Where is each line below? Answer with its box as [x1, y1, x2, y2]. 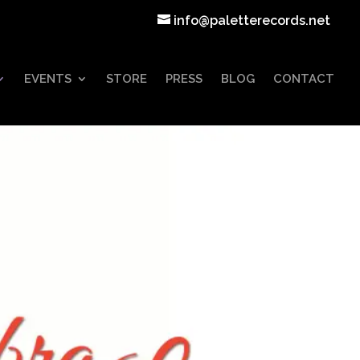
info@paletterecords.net [174, 13, 330, 28]
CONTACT [273, 72, 334, 86]
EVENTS [24, 72, 72, 86]
